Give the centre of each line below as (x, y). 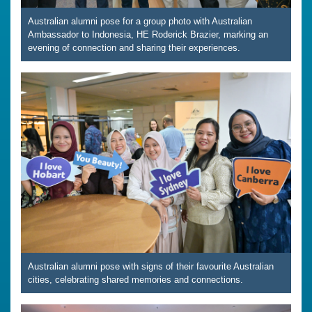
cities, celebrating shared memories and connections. (135, 279)
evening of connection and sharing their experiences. (134, 48)
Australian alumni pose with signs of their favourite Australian (151, 266)
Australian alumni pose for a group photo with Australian (140, 22)
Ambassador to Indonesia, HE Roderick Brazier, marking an (148, 35)
